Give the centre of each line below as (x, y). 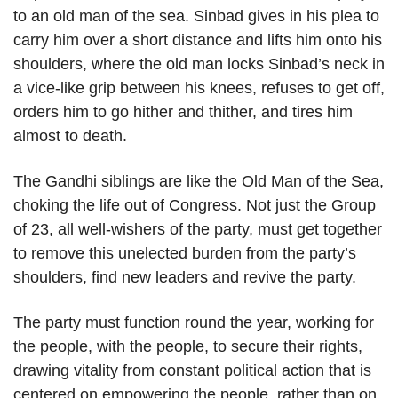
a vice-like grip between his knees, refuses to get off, (199, 88)
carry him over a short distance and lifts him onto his (198, 40)
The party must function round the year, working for (194, 323)
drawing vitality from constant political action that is (192, 371)
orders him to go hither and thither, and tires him (183, 112)
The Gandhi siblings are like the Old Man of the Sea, (199, 182)
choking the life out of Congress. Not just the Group (195, 206)
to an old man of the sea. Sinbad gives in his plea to (196, 16)
